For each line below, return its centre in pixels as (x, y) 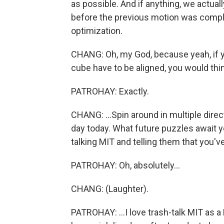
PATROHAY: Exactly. (110, 91)
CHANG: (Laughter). (110, 189)
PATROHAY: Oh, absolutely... (125, 165)
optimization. (97, 31)
